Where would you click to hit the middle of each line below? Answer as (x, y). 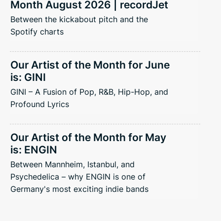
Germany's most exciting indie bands (79, 189)
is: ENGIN (34, 149)
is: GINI (28, 77)
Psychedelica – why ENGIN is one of (78, 176)
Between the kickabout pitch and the (79, 19)
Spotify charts (37, 31)
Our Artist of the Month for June (90, 65)
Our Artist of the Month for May (88, 137)
